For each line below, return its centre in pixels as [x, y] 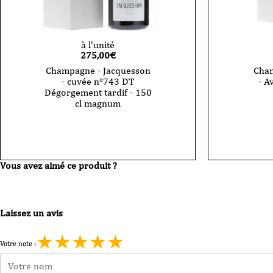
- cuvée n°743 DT [98, 81]
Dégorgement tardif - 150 [98, 92]
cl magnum [98, 103]
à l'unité [98, 44]
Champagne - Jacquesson [98, 70]
